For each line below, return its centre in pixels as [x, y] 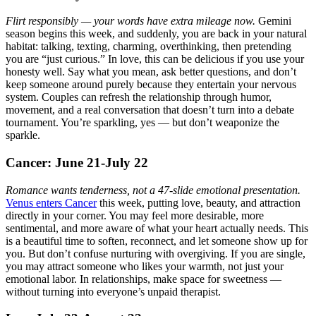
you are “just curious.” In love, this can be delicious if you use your [155, 59]
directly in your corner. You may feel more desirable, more [135, 215]
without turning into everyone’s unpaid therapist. [113, 291]
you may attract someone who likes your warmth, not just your [145, 266]
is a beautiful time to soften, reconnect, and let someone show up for [157, 241]
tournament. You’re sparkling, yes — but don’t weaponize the [142, 123]
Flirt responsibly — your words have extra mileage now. [130, 21]
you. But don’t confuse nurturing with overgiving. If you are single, [156, 253]
